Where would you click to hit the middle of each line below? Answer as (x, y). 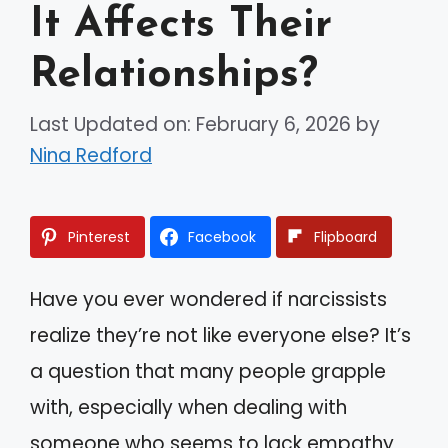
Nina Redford (91, 155)
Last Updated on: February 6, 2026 (190, 124)
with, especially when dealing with (188, 407)
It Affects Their (181, 26)
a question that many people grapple (208, 371)
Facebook (222, 236)
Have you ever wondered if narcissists (208, 299)
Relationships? (174, 76)
